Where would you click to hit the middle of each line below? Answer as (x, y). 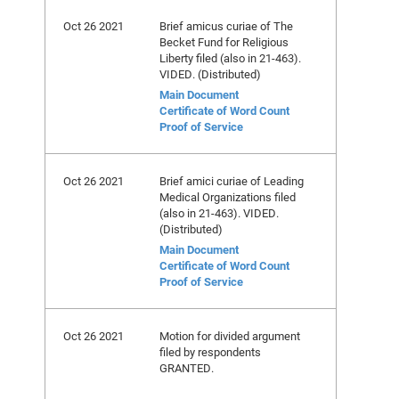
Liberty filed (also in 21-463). (230, 58)
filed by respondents (210, 352)
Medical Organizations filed (228, 197)
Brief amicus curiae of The (226, 26)
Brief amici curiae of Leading (232, 181)
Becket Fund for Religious (224, 42)
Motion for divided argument (230, 336)
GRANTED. (187, 368)
